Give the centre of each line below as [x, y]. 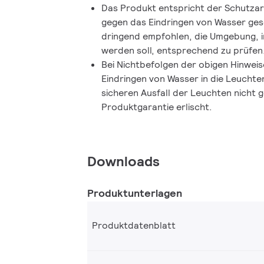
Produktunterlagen [135, 193]
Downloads [123, 161]
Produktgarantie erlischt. [157, 107]
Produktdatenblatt [134, 226]
